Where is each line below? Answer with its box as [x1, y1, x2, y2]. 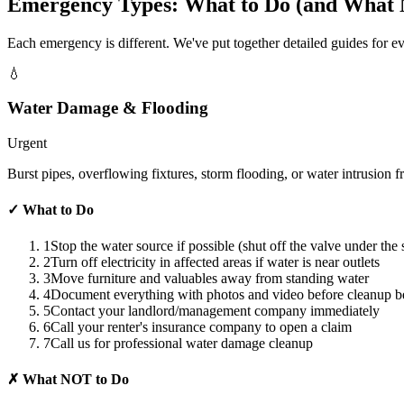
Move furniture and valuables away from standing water [50, 270, 369, 286]
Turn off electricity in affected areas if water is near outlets [50, 253, 380, 270]
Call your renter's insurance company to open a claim [50, 318, 352, 335]
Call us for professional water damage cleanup [50, 335, 313, 351]
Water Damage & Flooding [7, 98, 208, 118]
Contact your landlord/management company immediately [50, 302, 380, 318]
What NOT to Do [19, 371, 129, 387]
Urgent [7, 135, 47, 151]
